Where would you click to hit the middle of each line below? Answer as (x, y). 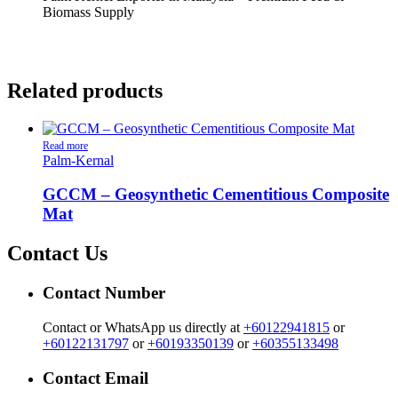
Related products (85, 90)
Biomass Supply (88, 12)
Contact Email (96, 378)
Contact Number (104, 293)
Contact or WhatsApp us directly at (143, 327)
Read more (65, 145)
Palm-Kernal (78, 160)
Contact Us (57, 254)
